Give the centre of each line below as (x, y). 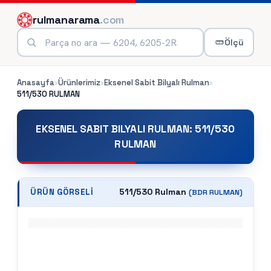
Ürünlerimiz (79, 83)
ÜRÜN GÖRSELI (62, 192)
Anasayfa (36, 83)
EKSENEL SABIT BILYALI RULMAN (113, 129)
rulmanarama (67, 20)
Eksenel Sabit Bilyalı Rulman (157, 83)
